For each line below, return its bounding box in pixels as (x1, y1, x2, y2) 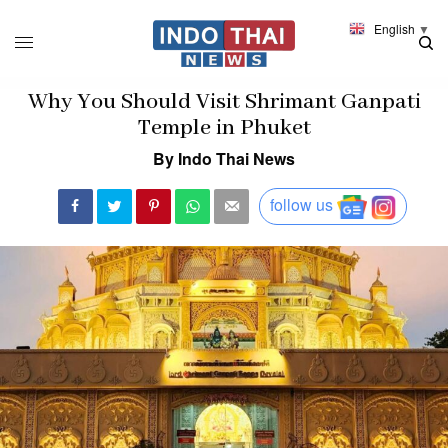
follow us (270, 193, 333, 217)
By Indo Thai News (153, 146, 295, 170)
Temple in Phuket (137, 113, 311, 142)
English (374, 19, 415, 37)
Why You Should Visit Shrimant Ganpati (27, 87, 421, 116)
